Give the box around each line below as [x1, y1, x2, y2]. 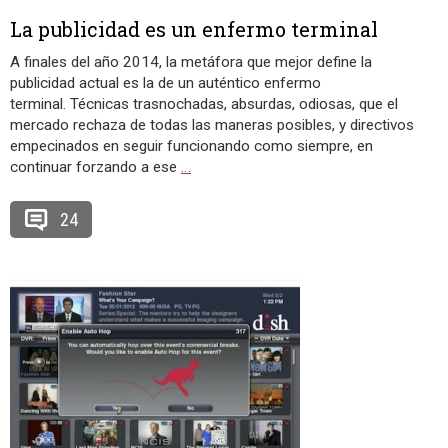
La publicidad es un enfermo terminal [10, 16, 378, 42]
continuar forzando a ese [10, 158, 181, 176]
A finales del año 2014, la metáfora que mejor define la [10, 53, 372, 71]
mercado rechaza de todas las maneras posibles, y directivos [10, 116, 414, 134]
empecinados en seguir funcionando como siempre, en [10, 137, 373, 155]
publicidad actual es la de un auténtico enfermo [10, 74, 321, 92]
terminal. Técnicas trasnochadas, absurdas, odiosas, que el [10, 95, 398, 113]
